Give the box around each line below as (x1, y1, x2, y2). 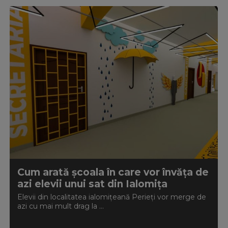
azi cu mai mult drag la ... (17, 202, 104, 211)
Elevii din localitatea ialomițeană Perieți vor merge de (17, 192, 206, 202)
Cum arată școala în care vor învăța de (17, 166, 209, 178)
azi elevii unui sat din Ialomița (17, 178, 167, 190)
